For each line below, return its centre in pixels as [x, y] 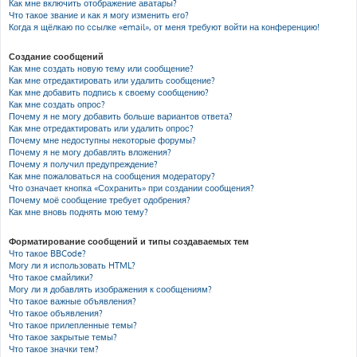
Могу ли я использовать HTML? [72, 265]
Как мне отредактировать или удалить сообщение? [112, 80]
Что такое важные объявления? [73, 301]
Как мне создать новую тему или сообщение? [101, 69]
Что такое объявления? [56, 313]
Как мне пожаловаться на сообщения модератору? [112, 176]
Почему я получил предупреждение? [83, 164]
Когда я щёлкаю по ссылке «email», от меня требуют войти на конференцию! [164, 27]
